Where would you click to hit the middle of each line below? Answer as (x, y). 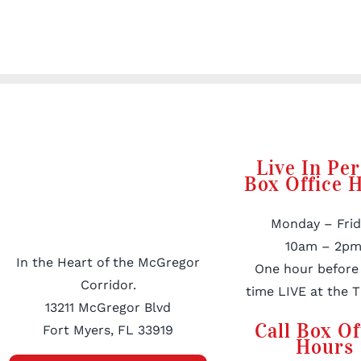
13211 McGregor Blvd (108, 308)
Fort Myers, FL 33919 (108, 330)
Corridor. (108, 285)
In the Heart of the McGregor (108, 263)
